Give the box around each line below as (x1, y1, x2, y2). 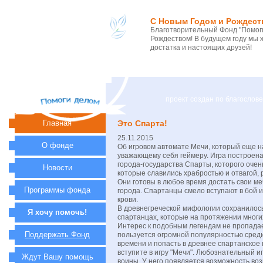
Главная (43, 119, 72, 127)
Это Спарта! (117, 119, 167, 128)
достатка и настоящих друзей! (150, 43, 252, 52)
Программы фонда (24, 186, 90, 194)
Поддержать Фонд (25, 230, 90, 239)
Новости (42, 163, 72, 172)
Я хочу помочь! (28, 208, 87, 217)
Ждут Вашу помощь (21, 252, 93, 261)
